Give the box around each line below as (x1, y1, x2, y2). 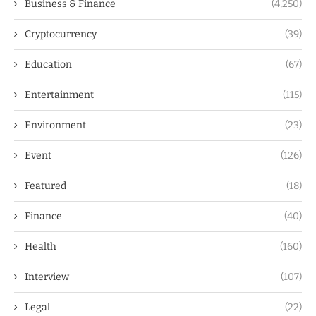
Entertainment (25, 88, 94, 101)
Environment (25, 119, 86, 131)
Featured (25, 179, 66, 192)
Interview (25, 270, 69, 283)
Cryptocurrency (25, 28, 97, 40)
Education (25, 58, 72, 71)
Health (25, 240, 56, 253)
